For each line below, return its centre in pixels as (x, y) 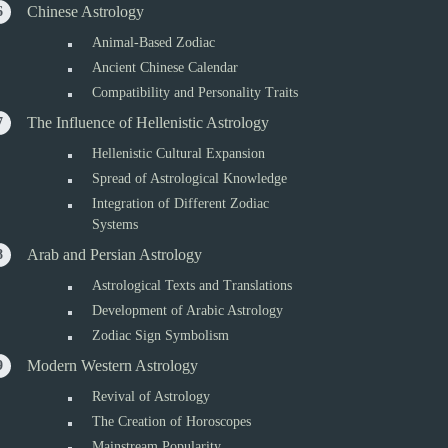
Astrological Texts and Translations (192, 285)
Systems (115, 224)
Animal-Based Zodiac (154, 42)
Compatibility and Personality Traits (195, 92)
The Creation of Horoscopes (172, 421)
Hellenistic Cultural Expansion (179, 153)
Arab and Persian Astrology (115, 254)
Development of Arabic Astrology (188, 310)
